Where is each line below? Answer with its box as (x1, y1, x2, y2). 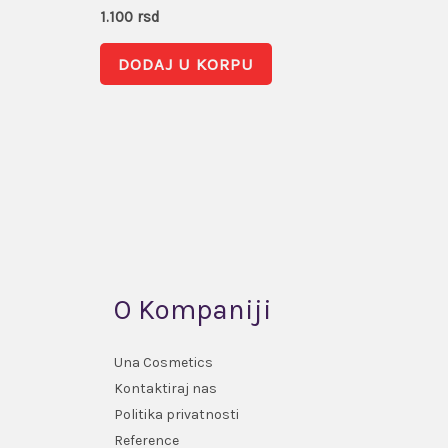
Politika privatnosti (113, 405, 239, 423)
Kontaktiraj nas (113, 379, 217, 397)
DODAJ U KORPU (117, 53, 254, 74)
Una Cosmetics (113, 353, 213, 371)
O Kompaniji (113, 293, 272, 326)
